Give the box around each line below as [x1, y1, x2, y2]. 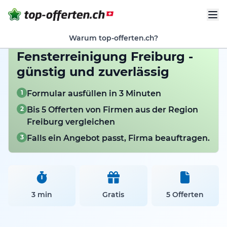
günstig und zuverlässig [17, 64, 169, 79]
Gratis [102, 190, 125, 199]
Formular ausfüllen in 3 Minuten [27, 89, 161, 98]
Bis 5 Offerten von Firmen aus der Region [27, 105, 198, 115]
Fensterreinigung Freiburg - [17, 49, 193, 64]
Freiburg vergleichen [27, 117, 115, 127]
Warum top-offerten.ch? [69, 33, 158, 43]
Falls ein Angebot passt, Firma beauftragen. [27, 133, 210, 143]
